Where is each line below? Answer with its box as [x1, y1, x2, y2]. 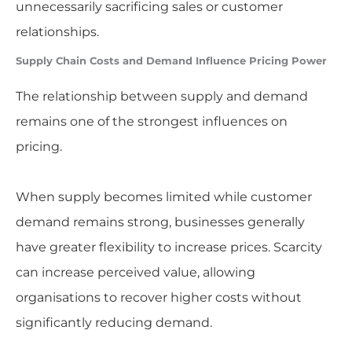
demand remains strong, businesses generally [15, 214, 305, 229]
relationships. [15, 24, 99, 39]
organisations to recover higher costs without [15, 289, 302, 305]
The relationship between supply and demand [15, 88, 308, 104]
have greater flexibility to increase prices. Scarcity [15, 239, 322, 255]
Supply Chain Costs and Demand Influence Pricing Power [15, 54, 327, 67]
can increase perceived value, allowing [15, 264, 255, 280]
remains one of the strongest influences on [15, 113, 288, 129]
